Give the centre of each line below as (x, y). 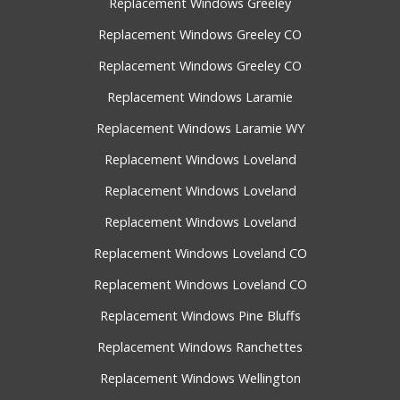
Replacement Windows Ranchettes (200, 347)
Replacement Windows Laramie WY (200, 129)
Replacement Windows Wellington (200, 379)
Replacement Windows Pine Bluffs (200, 316)
